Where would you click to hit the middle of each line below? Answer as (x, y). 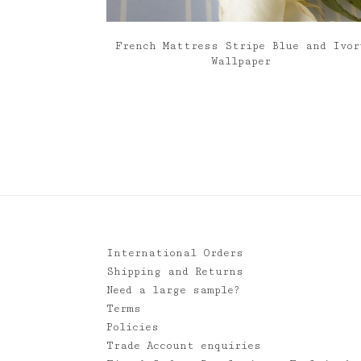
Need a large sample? (173, 290)
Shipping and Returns (175, 272)
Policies (133, 328)
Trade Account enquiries (184, 346)
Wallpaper (241, 62)
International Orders (175, 253)
